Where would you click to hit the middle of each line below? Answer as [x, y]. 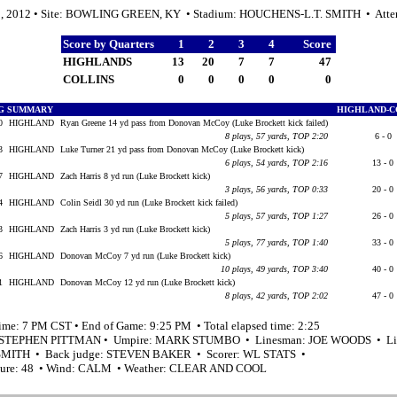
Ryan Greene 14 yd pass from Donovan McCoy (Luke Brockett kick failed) [195, 122]
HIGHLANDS [99, 61]
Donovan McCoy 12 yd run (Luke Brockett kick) [148, 282]
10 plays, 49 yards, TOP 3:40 [274, 269]
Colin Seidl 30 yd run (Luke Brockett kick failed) [150, 202]
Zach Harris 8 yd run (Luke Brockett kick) [136, 175]
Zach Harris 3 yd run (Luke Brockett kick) [136, 229]
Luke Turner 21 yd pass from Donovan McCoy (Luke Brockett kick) [183, 149]
